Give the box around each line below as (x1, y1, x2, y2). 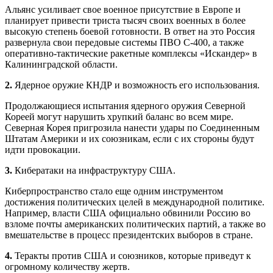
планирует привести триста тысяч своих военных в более (5, 15, 246, 26)
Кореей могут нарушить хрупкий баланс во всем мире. (5, 111, 233, 122)
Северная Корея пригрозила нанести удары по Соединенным (5, 122, 260, 133)
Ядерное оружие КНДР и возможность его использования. (12, 79, 260, 90)
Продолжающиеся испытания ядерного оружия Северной (5, 100, 246, 111)
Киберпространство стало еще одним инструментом (5, 185, 223, 196)
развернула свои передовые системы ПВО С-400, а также (5, 37, 244, 48)
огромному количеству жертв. (5, 261, 130, 272)
